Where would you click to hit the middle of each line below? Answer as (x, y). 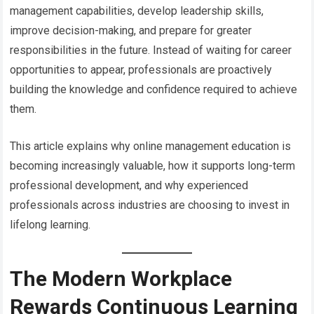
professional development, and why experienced (129, 185)
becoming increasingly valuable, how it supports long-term (153, 165)
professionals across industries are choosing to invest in (150, 205)
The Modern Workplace (121, 278)
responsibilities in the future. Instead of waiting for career (151, 50)
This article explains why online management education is (151, 146)
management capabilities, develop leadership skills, (137, 11)
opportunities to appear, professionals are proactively (141, 69)
